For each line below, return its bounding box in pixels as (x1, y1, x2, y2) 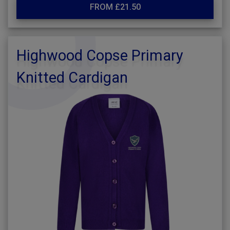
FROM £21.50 (89, 2, 141, 12)
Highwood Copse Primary (16, 47, 183, 64)
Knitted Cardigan (16, 69, 128, 86)
